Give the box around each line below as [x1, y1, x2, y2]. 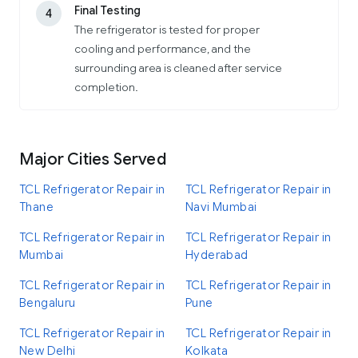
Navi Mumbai [185, 200, 257, 214]
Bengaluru [19, 296, 76, 310]
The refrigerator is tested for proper [74, 22, 260, 37]
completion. [74, 80, 138, 94]
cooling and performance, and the [74, 42, 251, 56]
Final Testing [74, 3, 141, 18]
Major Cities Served [19, 149, 166, 169]
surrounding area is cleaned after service [74, 61, 282, 75]
